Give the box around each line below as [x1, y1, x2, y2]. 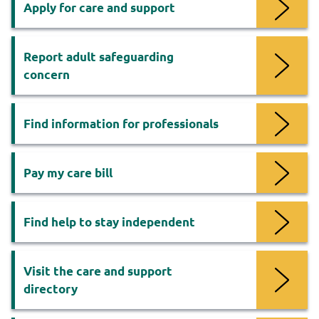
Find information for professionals [23, 116, 219, 132]
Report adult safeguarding [23, 49, 174, 65]
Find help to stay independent [23, 214, 195, 230]
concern [23, 67, 70, 83]
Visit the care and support [23, 263, 172, 279]
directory [23, 281, 78, 297]
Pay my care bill [23, 165, 113, 181]
